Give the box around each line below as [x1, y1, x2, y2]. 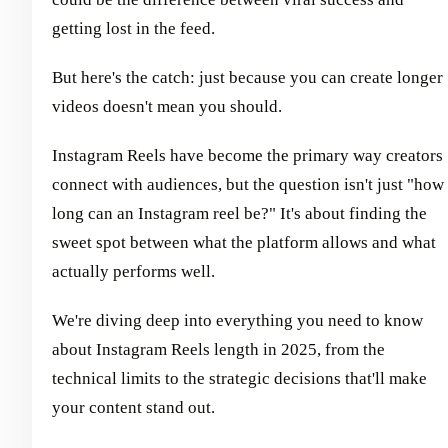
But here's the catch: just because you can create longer [52, 68, 443, 87]
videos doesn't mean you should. [52, 97, 282, 116]
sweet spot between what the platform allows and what [52, 233, 436, 252]
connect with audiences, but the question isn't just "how [52, 175, 444, 194]
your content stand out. [52, 398, 215, 417]
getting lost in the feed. [52, 19, 215, 38]
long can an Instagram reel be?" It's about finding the [52, 204, 427, 223]
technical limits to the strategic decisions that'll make [52, 369, 427, 388]
